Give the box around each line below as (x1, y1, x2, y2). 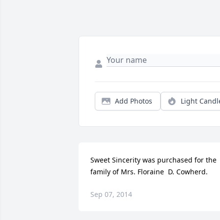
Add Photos (115, 96, 152, 106)
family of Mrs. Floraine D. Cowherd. (90, 167, 208, 177)
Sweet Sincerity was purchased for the (90, 155, 217, 165)
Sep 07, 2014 (90, 190, 132, 199)
